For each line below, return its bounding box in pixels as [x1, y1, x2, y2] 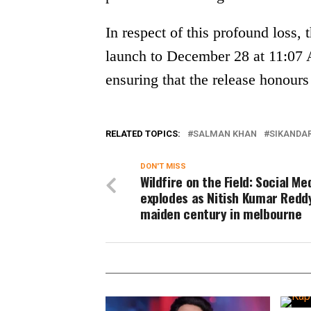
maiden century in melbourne [140, 203, 302, 224]
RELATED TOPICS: [106, 128, 180, 140]
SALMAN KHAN [193, 128, 257, 140]
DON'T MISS [140, 162, 186, 171]
